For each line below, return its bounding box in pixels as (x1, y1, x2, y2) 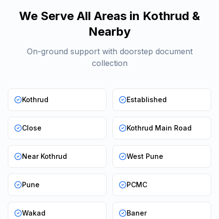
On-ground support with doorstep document (26, 46, 193, 56)
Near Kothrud (22, 152, 67, 160)
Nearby (88, 24, 131, 39)
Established (127, 95, 167, 104)
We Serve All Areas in (19, 9, 143, 23)
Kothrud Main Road (127, 124, 192, 132)
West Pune (127, 152, 163, 160)
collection (91, 58, 128, 68)
